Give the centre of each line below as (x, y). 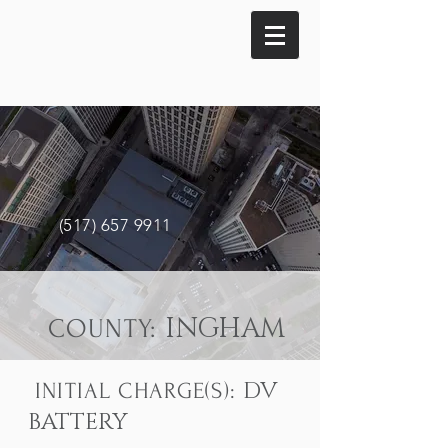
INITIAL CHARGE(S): (135, 391)
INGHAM (225, 329)
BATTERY (78, 422)
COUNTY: (103, 329)
